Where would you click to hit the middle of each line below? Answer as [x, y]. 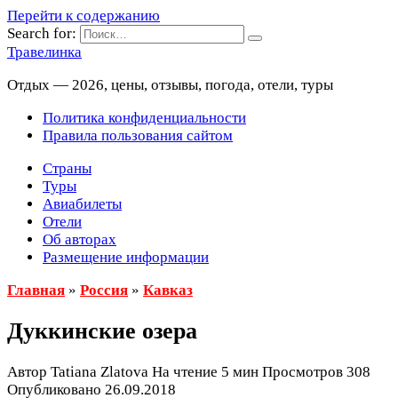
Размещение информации [126, 257]
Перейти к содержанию [84, 16]
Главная [36, 290]
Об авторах [80, 239]
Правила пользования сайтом [138, 135]
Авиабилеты [82, 204]
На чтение [185, 372]
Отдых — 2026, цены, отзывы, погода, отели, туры [170, 85]
